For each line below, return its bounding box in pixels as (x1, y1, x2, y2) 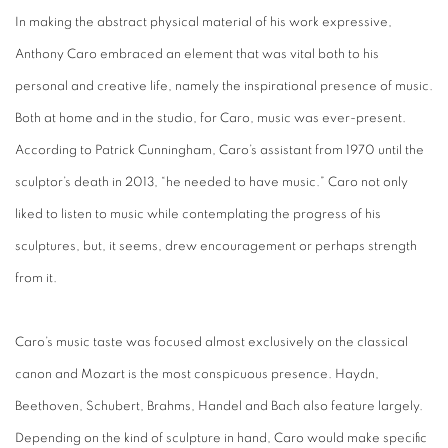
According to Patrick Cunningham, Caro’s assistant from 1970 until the (15, 143, 424, 157)
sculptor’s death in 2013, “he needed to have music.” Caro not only (15, 175, 408, 189)
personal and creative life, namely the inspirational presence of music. (15, 79, 433, 93)
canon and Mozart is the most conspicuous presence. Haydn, (15, 367, 379, 381)
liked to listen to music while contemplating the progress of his (15, 207, 381, 221)
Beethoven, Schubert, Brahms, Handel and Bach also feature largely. (15, 399, 423, 413)
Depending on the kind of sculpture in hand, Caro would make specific (15, 431, 427, 445)
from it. (15, 271, 57, 285)
